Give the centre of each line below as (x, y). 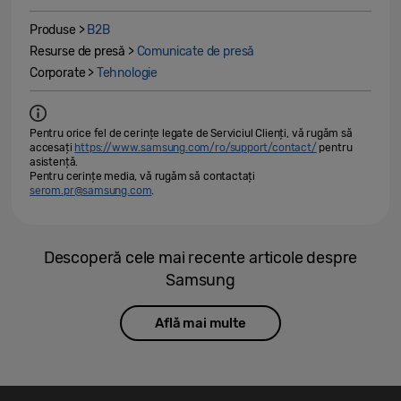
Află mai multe (200, 323)
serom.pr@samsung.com (91, 191)
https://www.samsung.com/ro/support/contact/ (196, 148)
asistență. (54, 162)
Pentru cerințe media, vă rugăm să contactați (143, 176)
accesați (52, 148)
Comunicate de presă (196, 51)
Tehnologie (127, 73)
